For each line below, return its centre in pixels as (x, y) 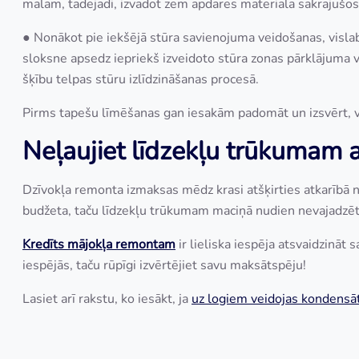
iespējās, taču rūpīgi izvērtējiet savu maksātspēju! (164, 265)
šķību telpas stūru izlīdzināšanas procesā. (141, 79)
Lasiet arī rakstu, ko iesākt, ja (107, 299)
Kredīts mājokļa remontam (99, 244)
